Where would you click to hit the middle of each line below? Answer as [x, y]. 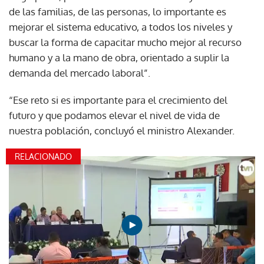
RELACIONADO [43, 156]
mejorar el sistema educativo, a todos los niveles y [121, 27]
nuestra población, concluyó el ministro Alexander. [122, 130]
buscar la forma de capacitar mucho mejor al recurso [125, 42]
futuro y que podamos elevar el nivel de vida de [114, 115]
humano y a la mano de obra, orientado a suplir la [119, 57]
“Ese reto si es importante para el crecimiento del [118, 100]
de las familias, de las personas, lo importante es [118, 11]
